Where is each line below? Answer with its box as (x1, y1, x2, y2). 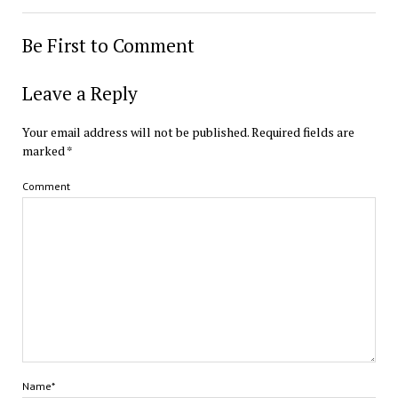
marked (21, 142, 67, 160)
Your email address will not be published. (21, 123, 249, 141)
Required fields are (251, 123, 354, 141)
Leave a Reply (21, 81, 138, 107)
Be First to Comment (21, 33, 195, 59)
